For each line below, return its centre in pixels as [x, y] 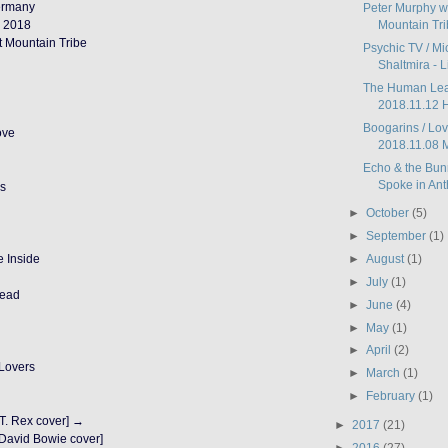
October [389, 213]
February [392, 396]
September [398, 236]
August [387, 259]
